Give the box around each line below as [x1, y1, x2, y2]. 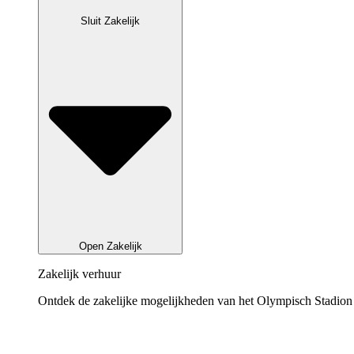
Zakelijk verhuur [38, 267, 121, 281]
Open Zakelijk [78, 240, 142, 253]
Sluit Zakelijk [81, 15, 140, 28]
